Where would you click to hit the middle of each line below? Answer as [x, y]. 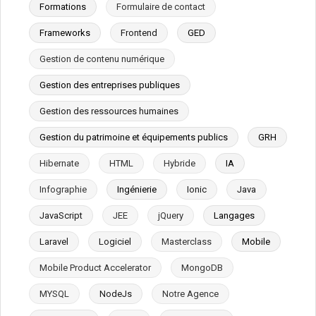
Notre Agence [190, 293]
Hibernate [59, 163]
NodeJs [116, 293]
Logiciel [115, 241]
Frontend [139, 32]
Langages [234, 215]
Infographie [63, 189]
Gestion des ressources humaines [109, 111]
